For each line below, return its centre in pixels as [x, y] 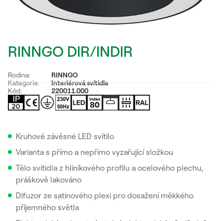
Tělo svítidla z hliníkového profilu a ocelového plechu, [110, 168]
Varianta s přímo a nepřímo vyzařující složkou [94, 152]
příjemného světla [47, 207]
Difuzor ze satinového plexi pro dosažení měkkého [105, 195]
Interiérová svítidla [80, 83]
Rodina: [19, 75]
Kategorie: [24, 83]
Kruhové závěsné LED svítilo [65, 136]
